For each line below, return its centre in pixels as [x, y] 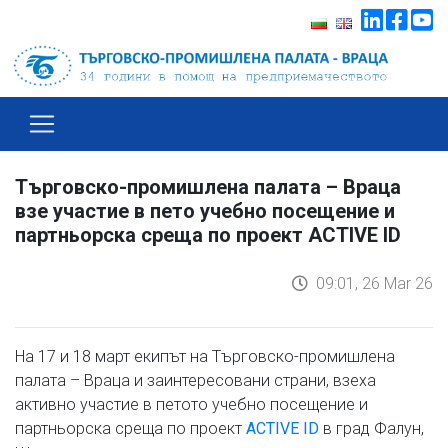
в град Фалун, [371, 427]
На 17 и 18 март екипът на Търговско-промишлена [205, 355]
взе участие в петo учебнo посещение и [205, 210]
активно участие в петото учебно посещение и [191, 403]
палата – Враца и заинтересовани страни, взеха [195, 379]
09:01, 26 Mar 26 [370, 282]
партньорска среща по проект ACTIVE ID [208, 234]
